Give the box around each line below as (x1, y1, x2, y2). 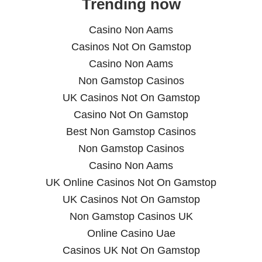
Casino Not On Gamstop (74, 109, 188, 121)
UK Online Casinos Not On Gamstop (46, 177, 216, 189)
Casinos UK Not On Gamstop (62, 244, 200, 257)
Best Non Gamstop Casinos (66, 126, 196, 138)
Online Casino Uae (87, 227, 175, 240)
